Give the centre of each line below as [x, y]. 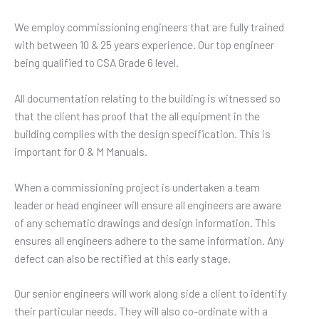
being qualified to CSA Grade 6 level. [96, 63]
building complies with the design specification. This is [142, 133]
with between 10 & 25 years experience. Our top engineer [144, 45]
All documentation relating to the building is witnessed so [147, 98]
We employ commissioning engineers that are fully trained [149, 27]
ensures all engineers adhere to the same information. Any [149, 240]
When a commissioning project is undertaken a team [137, 187]
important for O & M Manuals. [81, 151]
